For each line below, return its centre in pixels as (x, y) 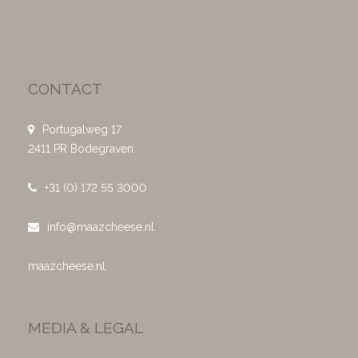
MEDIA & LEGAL (86, 327)
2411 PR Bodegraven (81, 148)
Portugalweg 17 (82, 129)
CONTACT (65, 88)
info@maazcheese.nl (101, 227)
